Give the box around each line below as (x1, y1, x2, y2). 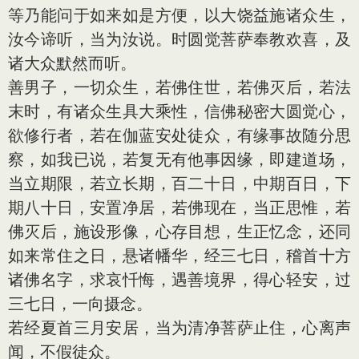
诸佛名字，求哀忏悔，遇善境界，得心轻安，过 (8, 270, 351, 289)
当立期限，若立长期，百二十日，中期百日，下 (8, 174, 351, 193)
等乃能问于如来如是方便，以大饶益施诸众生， (8, 6, 351, 25)
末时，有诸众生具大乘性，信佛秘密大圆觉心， (8, 102, 351, 121)
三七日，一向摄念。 (8, 294, 152, 313)
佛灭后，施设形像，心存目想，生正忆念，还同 (8, 222, 351, 241)
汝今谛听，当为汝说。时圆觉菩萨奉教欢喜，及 (8, 30, 351, 49)
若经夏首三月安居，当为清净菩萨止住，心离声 (8, 318, 351, 337)
